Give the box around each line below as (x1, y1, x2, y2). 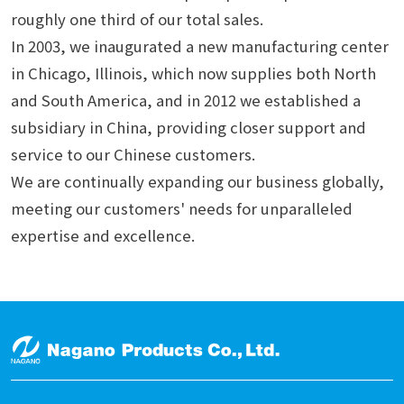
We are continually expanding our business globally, (10, 170, 384, 193)
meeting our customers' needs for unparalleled (10, 197, 353, 220)
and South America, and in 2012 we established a (10, 89, 361, 112)
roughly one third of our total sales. (10, 8, 263, 31)
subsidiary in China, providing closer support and (10, 116, 366, 139)
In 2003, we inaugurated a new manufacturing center (10, 35, 389, 58)
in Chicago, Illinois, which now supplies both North (10, 62, 376, 85)
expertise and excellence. (10, 225, 195, 247)
